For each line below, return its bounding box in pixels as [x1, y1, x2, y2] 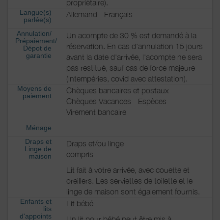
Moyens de [17, 84, 52, 93]
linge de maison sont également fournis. [66, 187, 200, 196]
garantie [26, 51, 52, 59]
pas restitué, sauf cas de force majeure [66, 63, 195, 72]
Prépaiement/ [15, 36, 57, 45]
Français [104, 10, 133, 19]
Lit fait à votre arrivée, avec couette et [66, 165, 190, 174]
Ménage [26, 124, 52, 132]
